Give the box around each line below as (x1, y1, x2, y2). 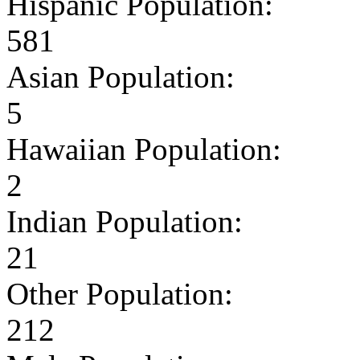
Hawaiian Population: (6, 131, 281, 166)
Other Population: (6, 276, 233, 311)
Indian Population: (6, 203, 243, 239)
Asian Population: (6, 59, 235, 94)
